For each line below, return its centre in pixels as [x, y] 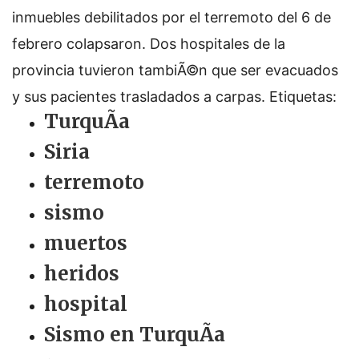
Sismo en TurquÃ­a [135, 335]
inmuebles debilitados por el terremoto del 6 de [171, 17]
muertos [86, 243]
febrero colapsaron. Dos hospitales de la [149, 44]
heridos [82, 274]
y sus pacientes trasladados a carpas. [141, 97]
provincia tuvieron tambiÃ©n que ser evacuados [175, 70]
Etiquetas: [303, 97]
